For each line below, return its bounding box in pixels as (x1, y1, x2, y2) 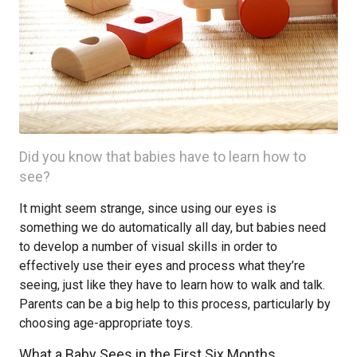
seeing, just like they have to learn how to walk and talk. (19, 277, 325, 292)
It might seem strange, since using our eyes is (19, 201, 277, 216)
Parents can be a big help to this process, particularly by (19, 296, 331, 312)
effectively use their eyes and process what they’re (19, 258, 305, 273)
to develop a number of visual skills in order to (19, 239, 277, 254)
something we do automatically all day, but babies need (19, 220, 326, 235)
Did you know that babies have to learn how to (19, 148, 306, 165)
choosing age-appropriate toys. (19, 316, 193, 331)
